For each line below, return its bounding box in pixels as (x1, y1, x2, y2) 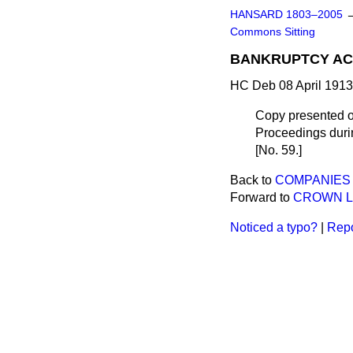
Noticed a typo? (230, 221, 318, 234)
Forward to (230, 191, 293, 204)
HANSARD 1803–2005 (230, 9, 343, 20)
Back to (230, 173, 275, 187)
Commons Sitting (230, 26, 315, 38)
